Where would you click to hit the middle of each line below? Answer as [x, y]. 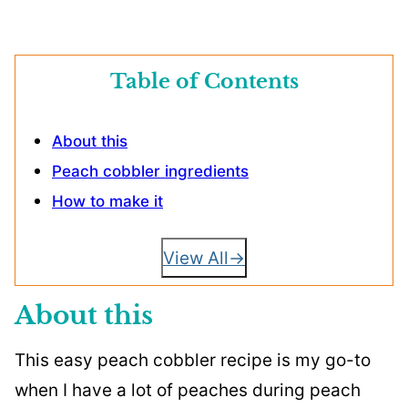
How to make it [107, 201]
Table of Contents [204, 82]
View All [196, 258]
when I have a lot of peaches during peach [188, 390]
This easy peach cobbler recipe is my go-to [193, 360]
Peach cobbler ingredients [150, 171]
